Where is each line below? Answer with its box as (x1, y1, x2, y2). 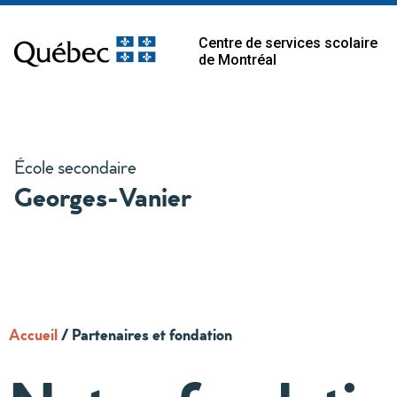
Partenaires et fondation (72, 323, 232, 346)
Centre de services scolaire (198, 35, 378, 51)
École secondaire (14, 154, 136, 179)
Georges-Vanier (14, 176, 191, 215)
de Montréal (198, 51, 276, 68)
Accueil (9, 323, 58, 346)
